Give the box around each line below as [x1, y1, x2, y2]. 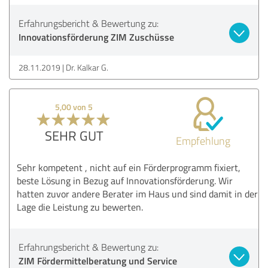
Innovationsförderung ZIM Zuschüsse [19, 29, 174, 44]
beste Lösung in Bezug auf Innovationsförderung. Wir [17, 173, 233, 187]
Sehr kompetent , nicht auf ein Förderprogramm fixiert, [17, 160, 240, 174]
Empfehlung [175, 133, 230, 148]
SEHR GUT [44, 126, 103, 145]
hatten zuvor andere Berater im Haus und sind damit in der [17, 187, 258, 200]
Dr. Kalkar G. [66, 61, 108, 73]
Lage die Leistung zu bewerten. [17, 200, 143, 214]
